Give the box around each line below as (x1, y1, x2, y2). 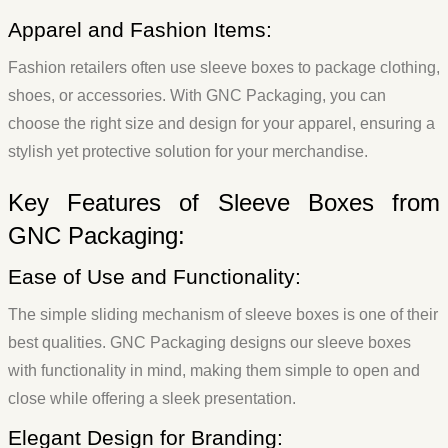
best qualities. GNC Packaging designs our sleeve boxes (8, 334, 411, 352)
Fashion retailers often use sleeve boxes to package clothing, (8, 59, 440, 77)
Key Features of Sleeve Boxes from (8, 189, 440, 217)
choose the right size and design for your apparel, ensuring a (8, 115, 435, 133)
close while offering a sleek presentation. (8, 390, 296, 408)
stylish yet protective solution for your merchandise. (8, 143, 368, 161)
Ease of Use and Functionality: (8, 265, 301, 289)
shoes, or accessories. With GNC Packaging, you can (8, 87, 386, 105)
